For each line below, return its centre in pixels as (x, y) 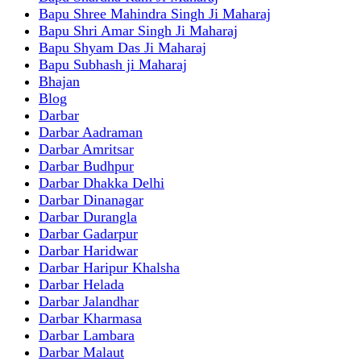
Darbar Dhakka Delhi (102, 183)
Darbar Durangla (88, 216)
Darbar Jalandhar (89, 301)
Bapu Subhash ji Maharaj (113, 64)
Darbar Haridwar (88, 250)
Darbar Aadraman (91, 132)
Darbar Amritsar (86, 149)
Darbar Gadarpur (88, 233)
